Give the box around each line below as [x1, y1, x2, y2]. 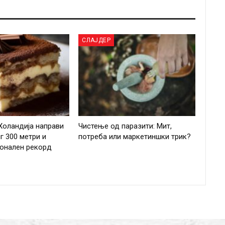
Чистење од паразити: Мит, [78, 121, 172, 131]
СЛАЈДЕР [82, 37, 110, 44]
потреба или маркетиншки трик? [78, 132, 191, 141]
